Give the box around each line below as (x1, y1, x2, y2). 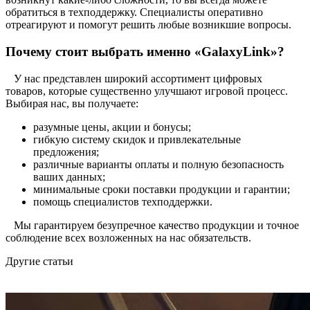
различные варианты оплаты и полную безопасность (33, 158, 284, 170)
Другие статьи (6, 255, 73, 267)
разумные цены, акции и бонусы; (33, 120, 191, 133)
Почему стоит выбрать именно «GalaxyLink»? (6, 44, 284, 60)
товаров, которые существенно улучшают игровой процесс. (6, 84, 288, 97)
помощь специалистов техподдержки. (33, 195, 212, 208)
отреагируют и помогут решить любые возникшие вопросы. (6, 19, 291, 31)
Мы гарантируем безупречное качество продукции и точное (6, 219, 299, 231)
